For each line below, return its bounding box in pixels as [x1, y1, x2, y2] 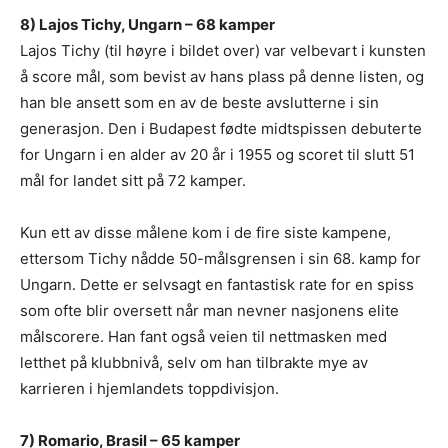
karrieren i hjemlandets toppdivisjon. [20, 378, 279, 398]
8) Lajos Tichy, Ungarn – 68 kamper [20, 14, 275, 34]
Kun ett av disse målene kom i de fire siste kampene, [20, 222, 391, 242]
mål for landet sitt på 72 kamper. [20, 170, 246, 190]
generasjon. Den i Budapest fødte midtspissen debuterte [20, 118, 422, 138]
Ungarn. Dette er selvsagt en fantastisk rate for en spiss [20, 274, 414, 294]
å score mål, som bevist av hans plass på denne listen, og [20, 66, 424, 86]
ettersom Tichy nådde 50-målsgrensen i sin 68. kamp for [20, 248, 421, 268]
